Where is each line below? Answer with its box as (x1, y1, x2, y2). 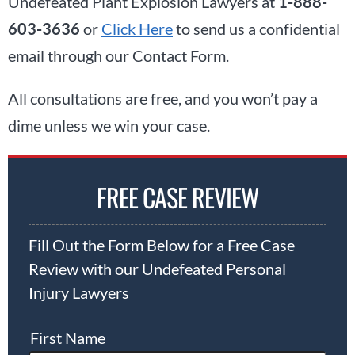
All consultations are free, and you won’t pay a (8, 88, 318, 108)
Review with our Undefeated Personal (29, 258, 286, 278)
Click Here (101, 18, 173, 38)
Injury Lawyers (29, 282, 129, 302)
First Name (30, 327, 105, 347)
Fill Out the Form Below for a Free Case (29, 235, 295, 254)
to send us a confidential (173, 18, 340, 38)
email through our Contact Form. (8, 45, 229, 65)
